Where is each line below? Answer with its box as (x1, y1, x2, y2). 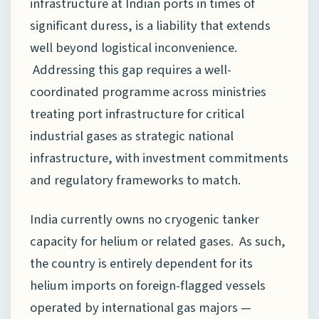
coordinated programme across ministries (30, 83, 266, 102)
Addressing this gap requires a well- (30, 61, 231, 80)
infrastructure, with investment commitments (30, 149, 288, 168)
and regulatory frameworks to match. (30, 171, 241, 190)
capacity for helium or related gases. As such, (30, 232, 286, 251)
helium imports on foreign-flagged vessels (30, 276, 266, 295)
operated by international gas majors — (30, 298, 251, 317)
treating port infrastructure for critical (30, 105, 244, 124)
